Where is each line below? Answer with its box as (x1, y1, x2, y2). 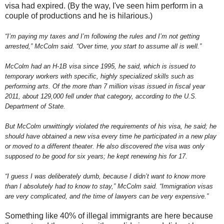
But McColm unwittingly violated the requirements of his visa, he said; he (5, 122, 216, 130)
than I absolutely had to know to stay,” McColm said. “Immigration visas (5, 182, 213, 190)
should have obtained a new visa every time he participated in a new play (5, 132, 216, 140)
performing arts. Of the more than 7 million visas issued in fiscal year (5, 82, 205, 90)
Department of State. (5, 102, 65, 110)
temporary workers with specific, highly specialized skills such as (5, 72, 194, 80)
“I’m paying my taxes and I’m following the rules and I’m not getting (5, 32, 199, 40)
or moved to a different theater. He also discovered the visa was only (5, 142, 204, 150)
